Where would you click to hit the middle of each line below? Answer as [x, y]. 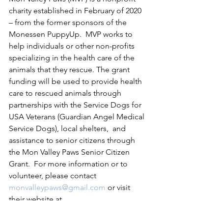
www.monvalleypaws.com [53, 211]
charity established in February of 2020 [76, 10]
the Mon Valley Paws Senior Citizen [70, 152]
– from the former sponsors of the [69, 22]
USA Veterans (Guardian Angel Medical [78, 116]
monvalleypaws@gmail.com [57, 187]
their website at [36, 199]
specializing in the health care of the [73, 57]
